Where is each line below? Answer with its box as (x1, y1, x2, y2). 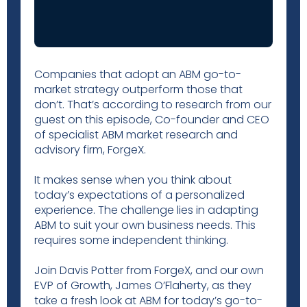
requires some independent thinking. (34, 232, 228, 248)
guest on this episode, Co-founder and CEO (34, 112, 269, 127)
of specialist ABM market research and (34, 127, 238, 143)
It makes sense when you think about (34, 172, 232, 188)
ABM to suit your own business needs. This (34, 217, 256, 233)
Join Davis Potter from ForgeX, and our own (34, 262, 264, 278)
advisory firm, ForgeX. (34, 142, 146, 158)
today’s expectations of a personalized (34, 187, 245, 203)
